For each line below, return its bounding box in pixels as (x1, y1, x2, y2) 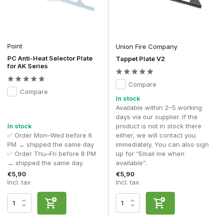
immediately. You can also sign (116, 140, 209, 148)
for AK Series (7, 62, 48, 70)
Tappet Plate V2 (116, 54, 165, 62)
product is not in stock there (116, 122, 201, 130)
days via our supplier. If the (116, 112, 198, 121)
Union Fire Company (116, 42, 177, 50)
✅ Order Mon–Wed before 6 (7, 131, 92, 139)
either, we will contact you (116, 131, 196, 139)
